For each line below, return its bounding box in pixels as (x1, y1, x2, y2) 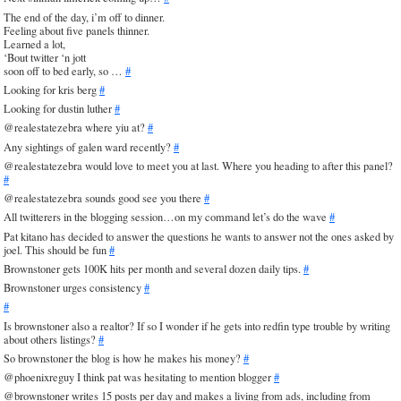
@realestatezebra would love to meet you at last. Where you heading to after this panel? (4, 158, 393, 174)
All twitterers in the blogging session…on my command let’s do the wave (4, 209, 329, 226)
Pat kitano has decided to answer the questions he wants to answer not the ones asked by (4, 228, 394, 244)
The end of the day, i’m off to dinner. (4, 9, 165, 25)
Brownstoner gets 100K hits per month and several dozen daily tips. (4, 260, 303, 277)
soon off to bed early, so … (4, 63, 125, 79)
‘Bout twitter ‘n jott (4, 49, 86, 65)
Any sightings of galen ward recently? (4, 139, 174, 155)
